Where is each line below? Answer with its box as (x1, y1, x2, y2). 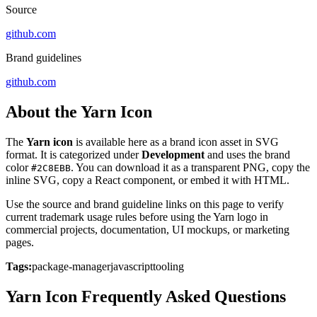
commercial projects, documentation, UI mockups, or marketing (6, 224, 289, 236)
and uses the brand (204, 149, 290, 161)
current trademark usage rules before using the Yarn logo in (6, 211, 268, 224)
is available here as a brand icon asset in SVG (73, 136, 279, 149)
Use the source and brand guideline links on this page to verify (6, 198, 284, 211)
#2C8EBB (31, 163, 71, 174)
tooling (153, 260, 184, 273)
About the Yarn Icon (6, 103, 152, 122)
